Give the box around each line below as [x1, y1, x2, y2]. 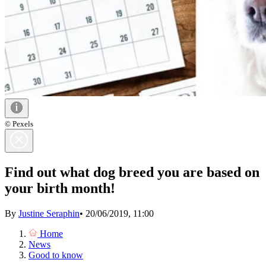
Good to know [28, 250, 83, 261]
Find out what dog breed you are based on [5, 164, 259, 180]
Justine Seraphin [18, 208, 80, 219]
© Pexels [5, 119, 33, 129]
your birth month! [5, 180, 115, 197]
